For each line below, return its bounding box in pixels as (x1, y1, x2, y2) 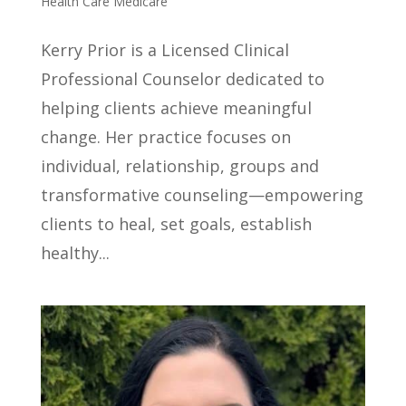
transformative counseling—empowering (40, 183, 363, 206)
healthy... (40, 241, 110, 264)
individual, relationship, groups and (40, 154, 319, 177)
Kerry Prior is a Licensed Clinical (40, 38, 289, 61)
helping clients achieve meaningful (40, 96, 312, 119)
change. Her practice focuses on (40, 125, 291, 148)
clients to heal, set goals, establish (40, 212, 312, 235)
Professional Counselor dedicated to (40, 67, 324, 90)
